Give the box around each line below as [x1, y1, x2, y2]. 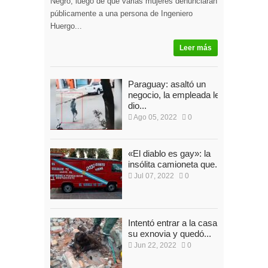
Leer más [179, 43, 212, 52]
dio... [128, 100, 147, 111]
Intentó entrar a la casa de [128, 217, 229, 228]
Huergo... [50, 21, 82, 31]
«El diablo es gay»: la [128, 148, 211, 159]
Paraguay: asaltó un [128, 78, 206, 89]
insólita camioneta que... [128, 159, 222, 169]
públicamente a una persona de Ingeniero [50, 8, 193, 18]
